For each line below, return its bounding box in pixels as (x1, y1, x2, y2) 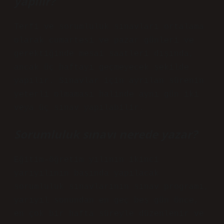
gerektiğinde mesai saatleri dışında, (14, 49, 194, 58)
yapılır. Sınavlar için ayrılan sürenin (14, 76, 204, 85)
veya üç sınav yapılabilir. (14, 103, 144, 112)
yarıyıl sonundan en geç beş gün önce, (14, 196, 199, 205)
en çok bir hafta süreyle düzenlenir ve (14, 209, 204, 218)
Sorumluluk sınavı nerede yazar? (14, 126, 197, 142)
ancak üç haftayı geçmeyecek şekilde (14, 63, 189, 72)
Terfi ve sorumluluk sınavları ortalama (14, 22, 204, 31)
